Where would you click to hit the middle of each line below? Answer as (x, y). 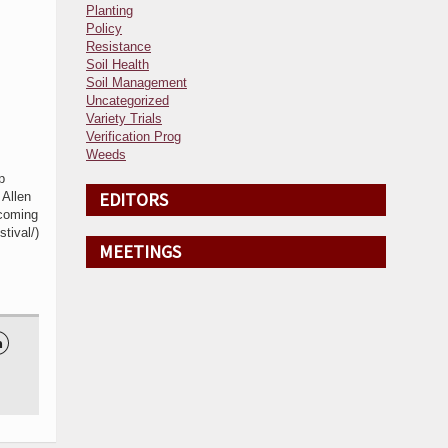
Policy (104, 28)
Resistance (118, 46)
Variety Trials (124, 118)
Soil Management (136, 82)
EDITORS (133, 199)
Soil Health (117, 64)
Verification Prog (133, 136)
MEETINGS (140, 251)
